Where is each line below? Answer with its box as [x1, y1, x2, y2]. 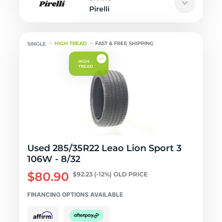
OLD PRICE [113, 170, 148, 178]
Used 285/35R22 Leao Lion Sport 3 [27, 143, 181, 154]
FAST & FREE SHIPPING [95, 40, 154, 47]
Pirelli [89, 4, 110, 13]
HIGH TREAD [55, 40, 87, 47]
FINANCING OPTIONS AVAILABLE [27, 191, 123, 198]
